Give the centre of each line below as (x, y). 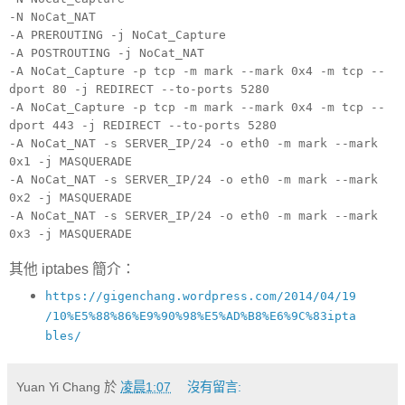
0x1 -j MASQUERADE (71, 162)
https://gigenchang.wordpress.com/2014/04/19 (200, 296)
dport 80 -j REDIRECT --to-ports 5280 (139, 89)
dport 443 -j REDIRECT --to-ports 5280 (143, 126)
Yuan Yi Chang (58, 386)
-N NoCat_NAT (52, 17)
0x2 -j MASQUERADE (71, 198)
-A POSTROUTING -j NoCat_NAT (107, 53)
